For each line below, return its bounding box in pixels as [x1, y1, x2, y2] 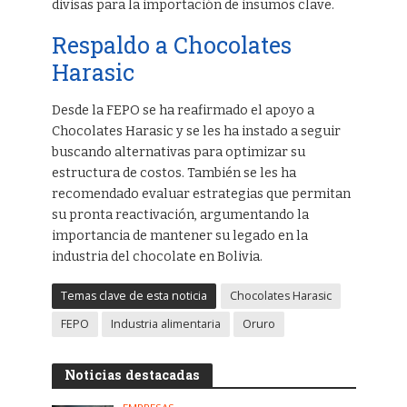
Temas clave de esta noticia [60, 287, 207, 303]
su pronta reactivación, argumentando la [51, 206, 309, 223]
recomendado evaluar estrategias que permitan [51, 185, 351, 202]
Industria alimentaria [110, 315, 221, 332]
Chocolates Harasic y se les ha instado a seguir [51, 123, 341, 139]
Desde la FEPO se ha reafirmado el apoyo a [51, 102, 314, 118]
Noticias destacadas [64, 365, 200, 383]
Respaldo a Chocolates [51, 29, 292, 60]
